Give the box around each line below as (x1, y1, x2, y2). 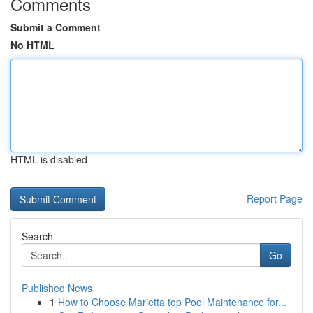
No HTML (10, 38, 54, 52)
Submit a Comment (10, 20, 101, 34)
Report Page (247, 191, 303, 205)
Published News (22, 281, 92, 295)
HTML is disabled (10, 152, 87, 166)
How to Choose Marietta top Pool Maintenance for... (58, 295, 286, 309)
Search (22, 229, 53, 243)
